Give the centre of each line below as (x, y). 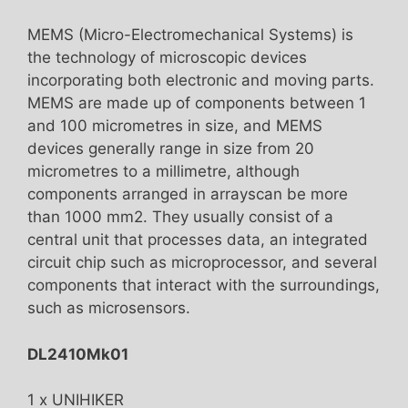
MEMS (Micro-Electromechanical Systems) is (190, 35)
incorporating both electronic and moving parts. (201, 81)
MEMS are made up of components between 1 (197, 103)
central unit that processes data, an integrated (198, 240)
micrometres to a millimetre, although (163, 172)
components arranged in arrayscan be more (188, 194)
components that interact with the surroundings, (204, 286)
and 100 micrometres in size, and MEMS (175, 126)
